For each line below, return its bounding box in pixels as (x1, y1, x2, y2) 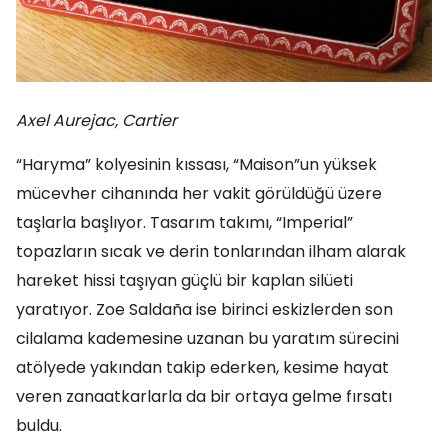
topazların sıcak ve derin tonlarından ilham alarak (16, 239, 406, 263)
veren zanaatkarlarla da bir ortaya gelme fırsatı (16, 384, 392, 408)
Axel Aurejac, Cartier (16, 108, 177, 132)
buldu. (16, 413, 62, 437)
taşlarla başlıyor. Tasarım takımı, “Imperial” (16, 210, 353, 234)
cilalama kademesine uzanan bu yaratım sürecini (16, 326, 399, 350)
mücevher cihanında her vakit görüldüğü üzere (16, 181, 382, 205)
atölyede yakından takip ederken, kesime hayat (16, 355, 389, 379)
